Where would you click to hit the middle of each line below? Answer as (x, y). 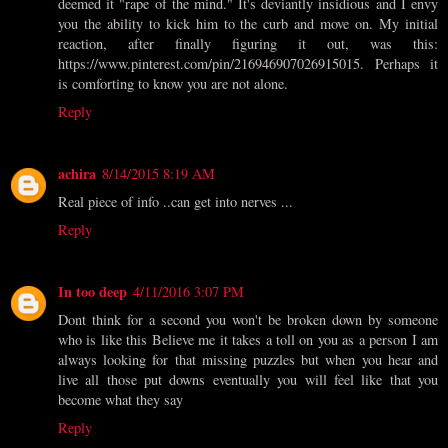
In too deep (92, 292)
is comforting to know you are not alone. (173, 84)
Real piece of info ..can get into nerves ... (175, 202)
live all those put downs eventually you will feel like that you (248, 380)
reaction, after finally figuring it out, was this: (248, 44)
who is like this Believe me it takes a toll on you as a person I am (248, 340)
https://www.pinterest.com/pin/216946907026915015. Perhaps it (248, 64)
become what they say (120, 400)
